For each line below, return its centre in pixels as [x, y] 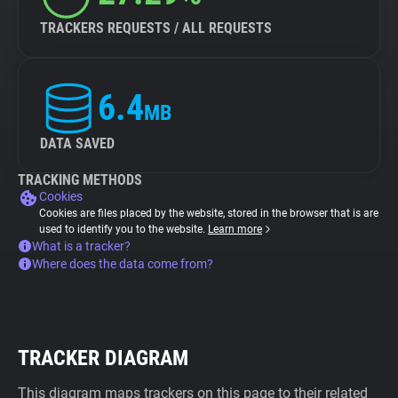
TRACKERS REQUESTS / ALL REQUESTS [156, 28]
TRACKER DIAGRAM [103, 358]
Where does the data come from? [123, 264]
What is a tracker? [81, 246]
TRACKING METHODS [80, 180]
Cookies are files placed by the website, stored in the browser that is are [209, 213]
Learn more [235, 229]
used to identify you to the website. [123, 229]
